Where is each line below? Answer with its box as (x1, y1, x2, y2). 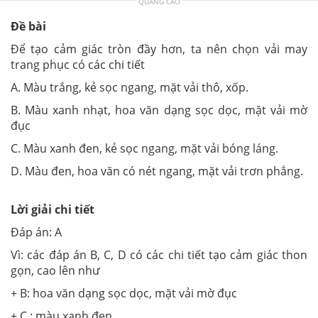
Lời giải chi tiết (11, 201, 94, 217)
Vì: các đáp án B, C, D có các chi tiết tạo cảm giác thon (11, 246, 307, 263)
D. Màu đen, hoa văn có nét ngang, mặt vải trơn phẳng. (11, 163, 303, 179)
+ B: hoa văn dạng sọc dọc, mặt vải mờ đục (11, 285, 237, 301)
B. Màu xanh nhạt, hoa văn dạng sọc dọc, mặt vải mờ (11, 102, 307, 118)
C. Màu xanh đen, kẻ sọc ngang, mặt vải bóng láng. (11, 140, 278, 156)
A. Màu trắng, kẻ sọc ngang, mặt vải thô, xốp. (11, 79, 248, 95)
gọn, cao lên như (11, 262, 100, 278)
